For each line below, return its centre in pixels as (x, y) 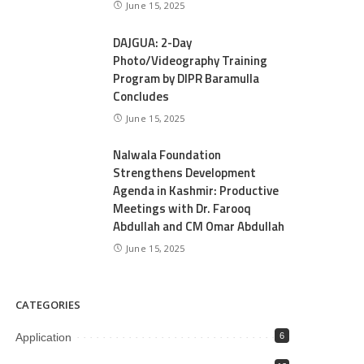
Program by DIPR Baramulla (186, 78)
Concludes (141, 96)
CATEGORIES (48, 305)
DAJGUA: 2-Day (153, 42)
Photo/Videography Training (191, 60)
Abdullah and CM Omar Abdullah (199, 227)
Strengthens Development (185, 173)
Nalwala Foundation (167, 155)
